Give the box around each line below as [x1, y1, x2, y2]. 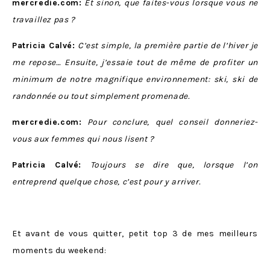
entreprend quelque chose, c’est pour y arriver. [12, 176, 201, 187]
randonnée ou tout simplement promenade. [12, 90, 190, 101]
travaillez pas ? [12, 14, 75, 25]
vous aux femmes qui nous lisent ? [12, 133, 154, 144]
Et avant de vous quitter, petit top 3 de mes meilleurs [12, 228, 258, 239]
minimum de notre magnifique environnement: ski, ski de [12, 74, 258, 84]
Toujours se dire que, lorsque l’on [90, 159, 258, 170]
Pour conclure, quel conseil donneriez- [87, 116, 258, 127]
